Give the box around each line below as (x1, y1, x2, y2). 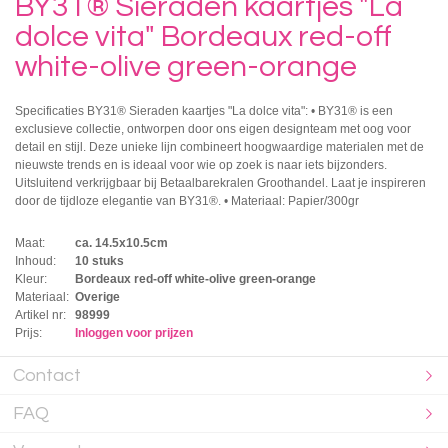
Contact (13, 365, 82, 385)
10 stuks (75, 253, 124, 268)
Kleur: (15, 271, 47, 286)
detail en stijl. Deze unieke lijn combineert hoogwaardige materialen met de (15, 139, 424, 154)
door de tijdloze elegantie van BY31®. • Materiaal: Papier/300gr (15, 193, 359, 208)
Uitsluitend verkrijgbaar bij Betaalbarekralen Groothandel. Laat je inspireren (15, 175, 426, 190)
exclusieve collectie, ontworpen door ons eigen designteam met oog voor (15, 121, 411, 136)
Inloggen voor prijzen (75, 325, 193, 340)
